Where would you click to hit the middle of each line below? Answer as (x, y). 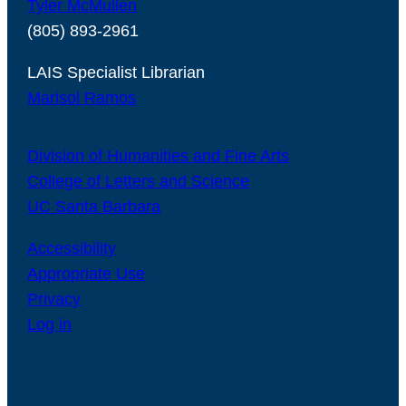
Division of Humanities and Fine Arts (159, 155)
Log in (50, 324)
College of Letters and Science (139, 181)
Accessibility (72, 248)
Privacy (54, 299)
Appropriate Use (87, 273)
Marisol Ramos (82, 97)
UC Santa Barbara (94, 206)
